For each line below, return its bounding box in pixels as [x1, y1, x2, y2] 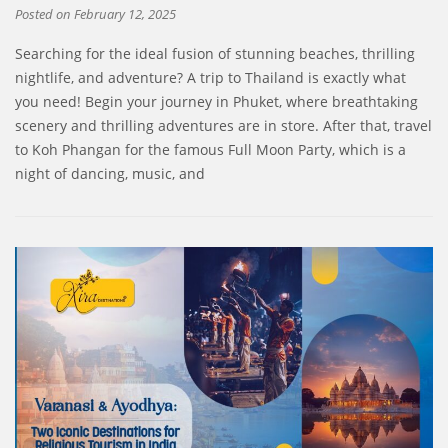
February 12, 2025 [74, 5, 176, 23]
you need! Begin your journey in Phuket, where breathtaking [15, 91, 418, 111]
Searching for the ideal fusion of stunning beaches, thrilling [15, 43, 415, 63]
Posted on [15, 5, 74, 23]
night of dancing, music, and [15, 163, 205, 183]
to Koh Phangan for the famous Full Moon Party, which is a [15, 139, 406, 159]
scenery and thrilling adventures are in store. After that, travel [15, 115, 432, 135]
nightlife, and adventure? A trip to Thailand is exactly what [15, 67, 406, 87]
